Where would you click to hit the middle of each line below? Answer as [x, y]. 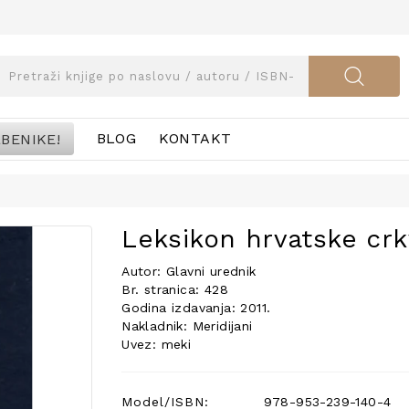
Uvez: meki [157, 344]
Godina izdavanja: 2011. [196, 308]
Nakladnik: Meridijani [187, 326]
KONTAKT [195, 138]
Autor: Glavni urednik [189, 271]
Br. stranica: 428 [175, 289]
